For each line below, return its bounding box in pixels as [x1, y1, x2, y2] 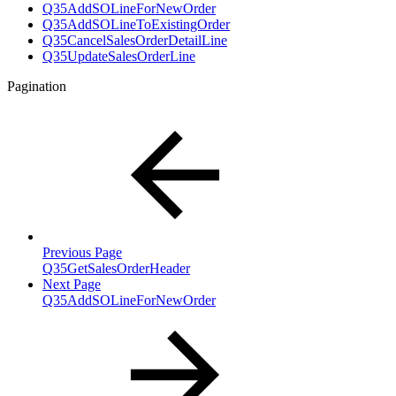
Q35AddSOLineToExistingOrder [42, 17, 230, 33]
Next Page [42, 277, 101, 293]
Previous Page [42, 245, 122, 261]
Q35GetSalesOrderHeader [42, 261, 190, 277]
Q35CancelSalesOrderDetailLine [42, 33, 227, 49]
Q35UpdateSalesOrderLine [42, 49, 195, 65]
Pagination [7, 79, 66, 95]
